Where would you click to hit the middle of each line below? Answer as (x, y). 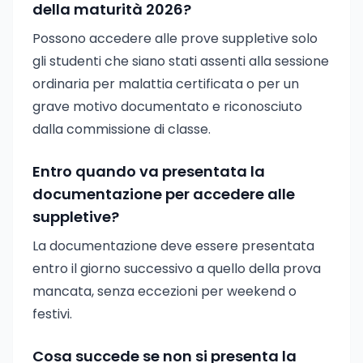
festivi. (52, 314)
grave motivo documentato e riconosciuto (167, 107)
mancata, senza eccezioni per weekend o (164, 291)
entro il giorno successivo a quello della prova (177, 269)
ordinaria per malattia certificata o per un (166, 84)
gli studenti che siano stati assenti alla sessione (181, 61)
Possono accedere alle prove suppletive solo (175, 38)
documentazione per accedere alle (164, 194)
